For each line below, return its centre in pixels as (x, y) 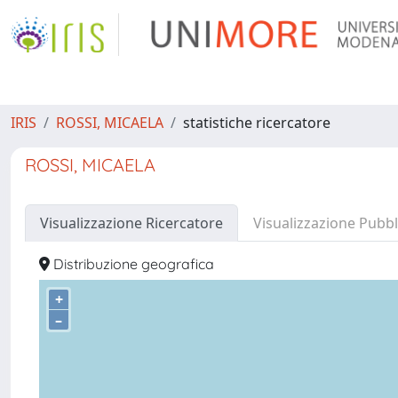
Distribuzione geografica (132, 264)
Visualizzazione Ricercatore (131, 223)
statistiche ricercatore (257, 123)
